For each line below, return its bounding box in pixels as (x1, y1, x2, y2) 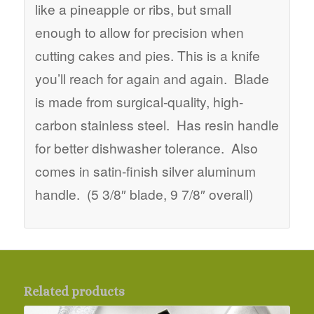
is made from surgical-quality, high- (34, 92, 243, 111)
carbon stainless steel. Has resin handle (34, 115, 279, 135)
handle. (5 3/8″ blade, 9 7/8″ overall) (34, 184, 253, 204)
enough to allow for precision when (34, 22, 244, 42)
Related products (23, 284, 125, 299)
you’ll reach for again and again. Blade (34, 69, 269, 88)
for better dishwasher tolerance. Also (34, 138, 258, 158)
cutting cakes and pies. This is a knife (34, 46, 260, 65)
